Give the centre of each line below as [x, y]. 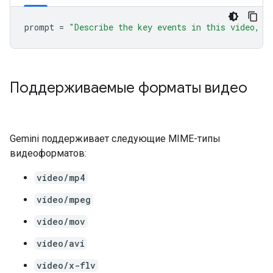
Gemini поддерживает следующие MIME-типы [115, 139]
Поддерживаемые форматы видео [129, 88]
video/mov [61, 222]
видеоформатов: [48, 153]
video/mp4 [61, 178]
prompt [39, 27]
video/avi [61, 243]
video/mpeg [64, 200]
